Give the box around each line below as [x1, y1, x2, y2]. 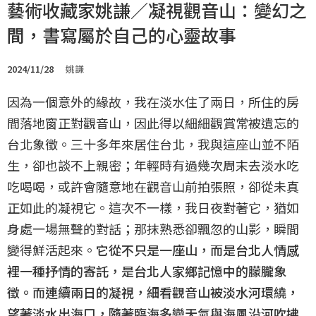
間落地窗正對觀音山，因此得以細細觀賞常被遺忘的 [7, 114, 299, 132]
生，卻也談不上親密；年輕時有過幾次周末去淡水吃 [7, 156, 299, 174]
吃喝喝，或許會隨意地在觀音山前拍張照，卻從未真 [7, 177, 299, 195]
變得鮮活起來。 [7, 241, 96, 259]
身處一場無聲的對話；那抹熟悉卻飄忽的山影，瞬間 [7, 219, 299, 238]
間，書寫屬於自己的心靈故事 [7, 22, 236, 47]
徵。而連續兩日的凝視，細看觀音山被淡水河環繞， [7, 283, 299, 301]
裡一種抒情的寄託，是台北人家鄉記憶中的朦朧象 [7, 262, 286, 280]
